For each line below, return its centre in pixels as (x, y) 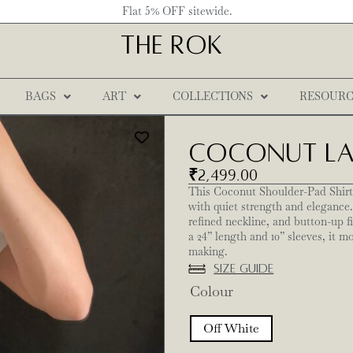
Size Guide (244, 269)
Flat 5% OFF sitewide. (176, 11)
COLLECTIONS (213, 96)
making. (207, 251)
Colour (211, 292)
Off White (231, 328)
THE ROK (171, 45)
